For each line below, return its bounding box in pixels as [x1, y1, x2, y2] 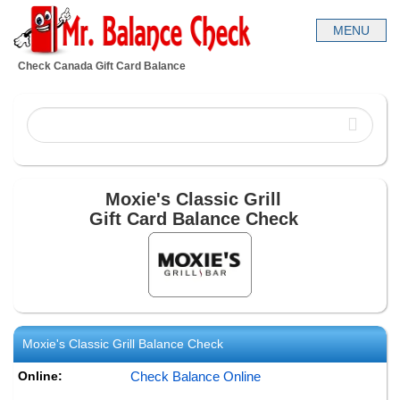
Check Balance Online [130, 368, 261, 384]
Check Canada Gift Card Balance [18, 60, 186, 72]
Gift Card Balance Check [88, 209, 298, 229]
